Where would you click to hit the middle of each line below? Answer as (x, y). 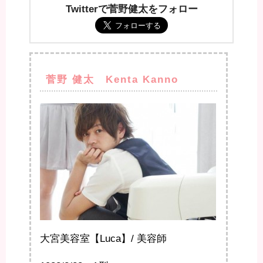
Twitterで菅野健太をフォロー (131, 9)
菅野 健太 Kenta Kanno (112, 79)
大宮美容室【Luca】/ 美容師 (103, 238)
